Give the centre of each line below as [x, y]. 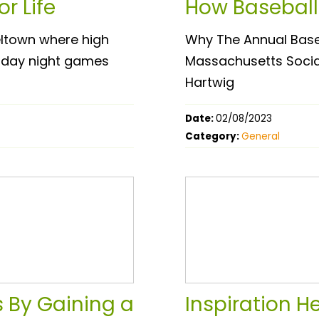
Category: [213, 136]
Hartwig [210, 82]
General [261, 136]
